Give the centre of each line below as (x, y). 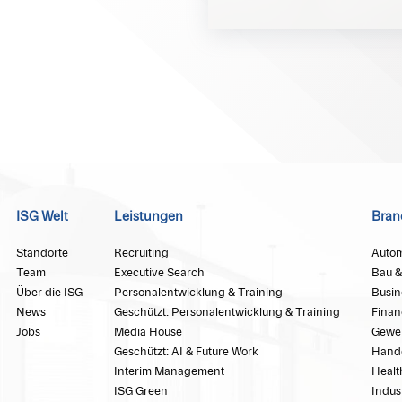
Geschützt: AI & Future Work (186, 352)
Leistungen (148, 218)
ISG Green (140, 392)
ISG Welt (42, 218)
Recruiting (141, 253)
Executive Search (159, 273)
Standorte (42, 253)
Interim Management (169, 372)
